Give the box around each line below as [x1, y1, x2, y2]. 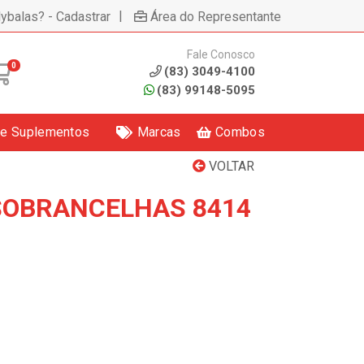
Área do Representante [150, 8, 281, 24]
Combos [215, 124, 265, 140]
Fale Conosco [186, 47, 255, 61]
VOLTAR [206, 158, 254, 174]
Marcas [136, 124, 181, 140]
